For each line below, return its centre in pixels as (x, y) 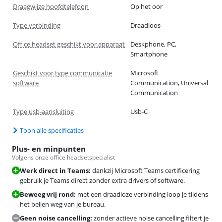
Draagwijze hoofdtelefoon (51, 6)
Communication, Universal (169, 83)
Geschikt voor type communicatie (62, 73)
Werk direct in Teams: (55, 170)
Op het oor (146, 6)
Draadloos (145, 25)
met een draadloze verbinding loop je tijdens (143, 194)
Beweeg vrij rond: (48, 194)
